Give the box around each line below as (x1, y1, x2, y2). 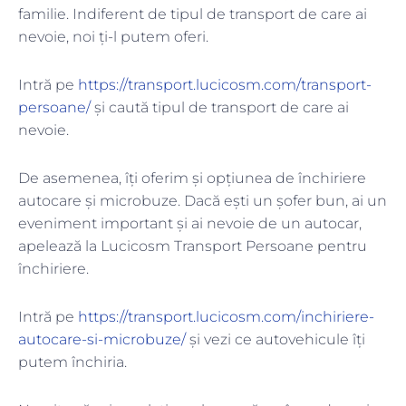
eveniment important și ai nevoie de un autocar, (18, 215, 362, 233)
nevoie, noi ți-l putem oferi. (18, 28, 212, 46)
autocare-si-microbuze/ (18, 331, 186, 349)
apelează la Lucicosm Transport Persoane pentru (18, 237, 367, 256)
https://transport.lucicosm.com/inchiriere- (78, 308, 374, 326)
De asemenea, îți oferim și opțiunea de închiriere (18, 169, 366, 188)
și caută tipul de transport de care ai (91, 99, 349, 117)
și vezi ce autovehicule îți (186, 331, 365, 349)
